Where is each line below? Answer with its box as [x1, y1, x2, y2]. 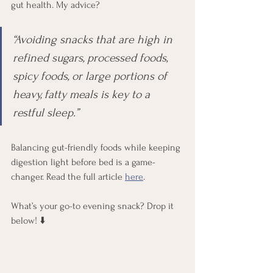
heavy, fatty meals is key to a [13, 88, 153, 101]
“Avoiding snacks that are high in [13, 33, 175, 46]
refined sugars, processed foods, [13, 51, 171, 65]
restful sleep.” [13, 106, 79, 119]
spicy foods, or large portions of [13, 69, 170, 83]
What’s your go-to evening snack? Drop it [11, 200, 176, 211]
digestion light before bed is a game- [11, 157, 155, 168]
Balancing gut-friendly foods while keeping [11, 142, 183, 153]
